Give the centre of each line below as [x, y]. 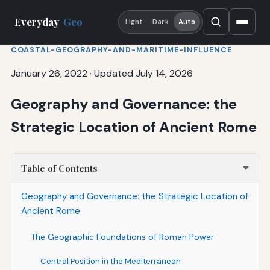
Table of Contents [59, 168]
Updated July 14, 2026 [143, 73]
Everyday [38, 22]
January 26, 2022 [49, 73]
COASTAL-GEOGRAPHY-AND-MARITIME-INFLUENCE [121, 50]
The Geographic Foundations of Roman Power [122, 237]
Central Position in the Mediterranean [110, 261]
